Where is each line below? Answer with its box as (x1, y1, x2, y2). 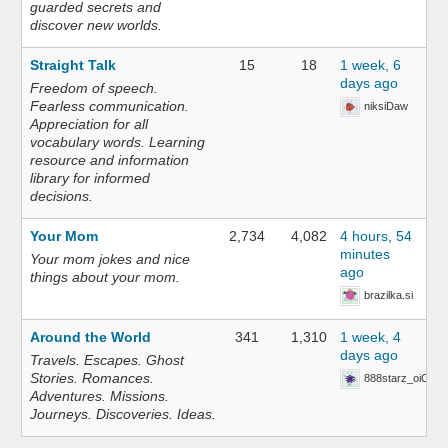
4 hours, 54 (340, 228, 413, 244)
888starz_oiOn (364, 372, 437, 385)
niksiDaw (364, 100, 409, 112)
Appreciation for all (30, 116, 149, 132)
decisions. (30, 188, 94, 204)
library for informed (30, 170, 151, 186)
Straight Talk (30, 57, 117, 73)
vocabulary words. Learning (30, 134, 206, 150)
